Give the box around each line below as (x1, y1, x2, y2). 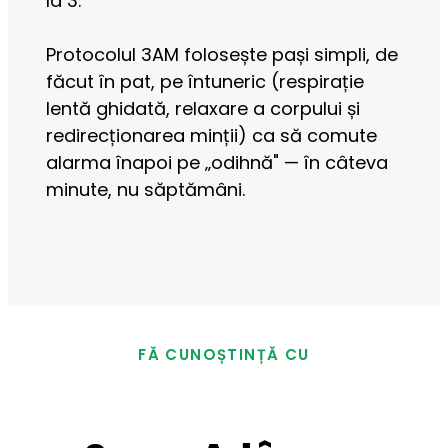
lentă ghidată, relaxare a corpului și (46, 96, 361, 122)
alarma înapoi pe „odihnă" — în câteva (46, 150, 389, 176)
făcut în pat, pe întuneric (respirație (46, 69, 365, 95)
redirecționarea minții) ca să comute (46, 123, 378, 149)
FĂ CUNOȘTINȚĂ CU (138, 344, 310, 366)
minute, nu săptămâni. (46, 177, 246, 203)
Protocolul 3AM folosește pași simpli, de (46, 42, 399, 68)
